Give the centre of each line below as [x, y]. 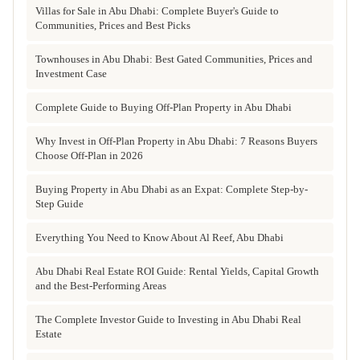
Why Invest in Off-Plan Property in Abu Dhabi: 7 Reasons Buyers [176, 141]
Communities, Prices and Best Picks [113, 25]
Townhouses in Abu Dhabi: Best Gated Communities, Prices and [174, 59]
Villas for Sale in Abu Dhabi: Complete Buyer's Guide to [157, 10]
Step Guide [59, 203]
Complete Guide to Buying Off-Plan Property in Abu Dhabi [164, 107]
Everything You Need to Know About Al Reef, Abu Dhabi [160, 237]
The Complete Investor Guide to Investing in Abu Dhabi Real [168, 319]
